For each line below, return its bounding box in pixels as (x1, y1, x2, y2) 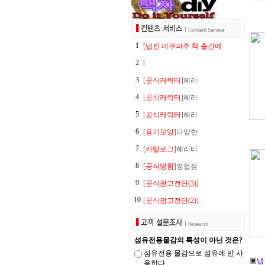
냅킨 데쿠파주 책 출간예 (146, 42, 222, 50)
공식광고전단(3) (146, 179, 196, 188)
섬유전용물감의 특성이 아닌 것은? (134, 236, 243, 244)
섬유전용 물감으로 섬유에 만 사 (144, 249, 243, 257)
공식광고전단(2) (146, 196, 196, 205)
